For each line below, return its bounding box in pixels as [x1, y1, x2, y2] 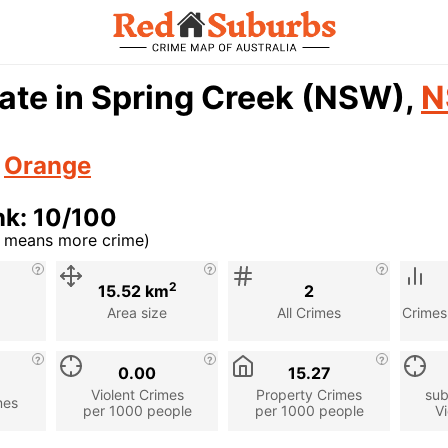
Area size [107, 303, 167, 321]
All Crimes [277, 303, 341, 321]
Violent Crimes [90, 385, 184, 403]
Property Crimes [256, 385, 362, 403]
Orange [4, 151, 91, 180]
